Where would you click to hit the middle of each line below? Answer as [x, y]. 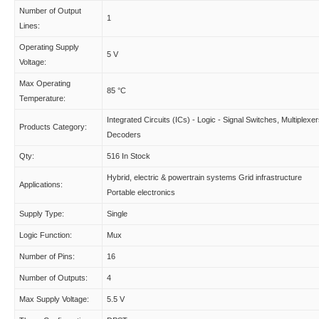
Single [117, 214]
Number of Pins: [47, 256]
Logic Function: [46, 235]
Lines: [30, 26]
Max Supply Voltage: [54, 299]
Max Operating [45, 83]
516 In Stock [129, 156]
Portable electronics [141, 192]
